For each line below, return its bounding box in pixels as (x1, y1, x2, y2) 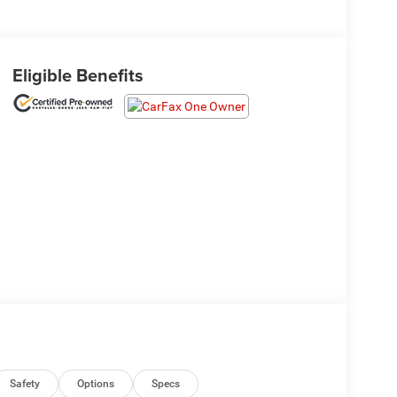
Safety (10, 378, 41, 391)
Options (77, 378, 115, 391)
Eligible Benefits (12, 62, 144, 89)
